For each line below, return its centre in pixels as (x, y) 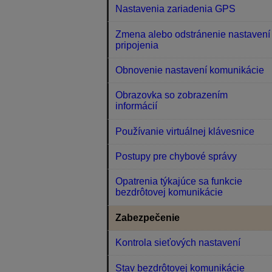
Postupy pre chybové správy (176, 157)
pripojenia (137, 45)
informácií (137, 106)
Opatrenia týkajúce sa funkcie (179, 182)
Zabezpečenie (148, 217)
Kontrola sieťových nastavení (178, 243)
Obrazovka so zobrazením (172, 95)
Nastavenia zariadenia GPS (176, 9)
